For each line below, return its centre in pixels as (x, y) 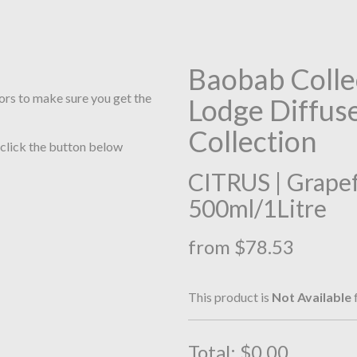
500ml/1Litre (257, 208)
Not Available (311, 296)
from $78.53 (241, 247)
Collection (252, 141)
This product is (229, 296)
